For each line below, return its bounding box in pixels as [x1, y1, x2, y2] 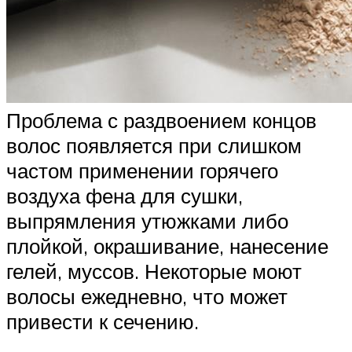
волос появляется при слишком [6, 132, 302, 158]
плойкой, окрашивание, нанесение [6, 233, 328, 258]
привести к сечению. [6, 308, 199, 334]
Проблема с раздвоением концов [6, 107, 317, 133]
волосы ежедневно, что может [6, 283, 288, 309]
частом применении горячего [6, 157, 278, 183]
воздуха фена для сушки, [6, 182, 243, 208]
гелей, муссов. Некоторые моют [6, 258, 302, 284]
